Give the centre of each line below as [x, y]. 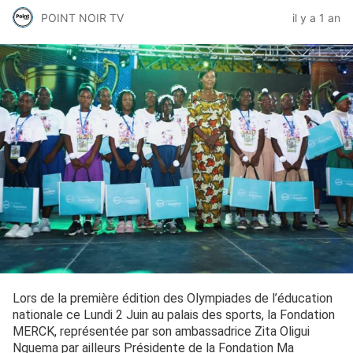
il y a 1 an [316, 17]
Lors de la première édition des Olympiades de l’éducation [173, 298]
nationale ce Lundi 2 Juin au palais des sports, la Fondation [174, 314]
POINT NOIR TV [82, 17]
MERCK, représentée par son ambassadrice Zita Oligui [161, 331]
